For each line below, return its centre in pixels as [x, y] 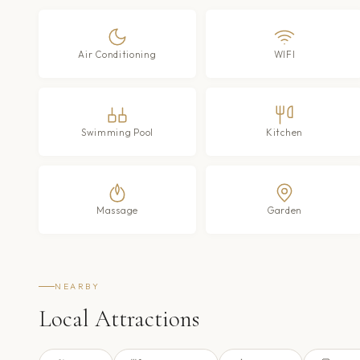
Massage [117, 210]
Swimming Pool [117, 132]
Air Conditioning [117, 54]
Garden [284, 210]
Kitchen [284, 132]
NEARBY [78, 286]
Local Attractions [119, 318]
